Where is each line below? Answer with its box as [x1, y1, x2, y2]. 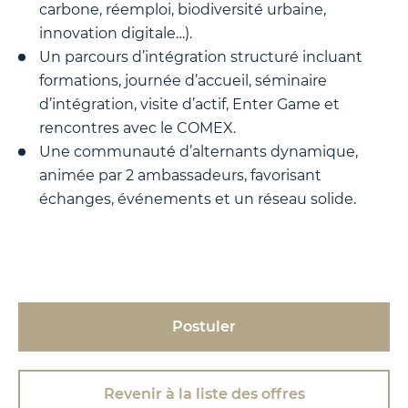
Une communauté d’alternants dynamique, [39, 143, 358, 160]
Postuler [172, 318, 236, 335]
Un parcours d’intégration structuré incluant [39, 48, 362, 66]
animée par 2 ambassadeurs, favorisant [39, 167, 321, 184]
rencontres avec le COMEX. [39, 119, 236, 137]
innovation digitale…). [39, 25, 192, 42]
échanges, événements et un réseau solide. [39, 190, 356, 208]
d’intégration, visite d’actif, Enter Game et [39, 96, 340, 113]
